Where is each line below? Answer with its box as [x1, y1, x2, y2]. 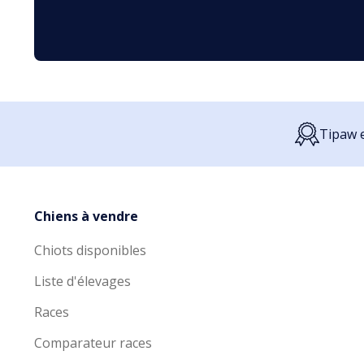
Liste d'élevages [34, 272, 131, 291]
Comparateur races [34, 334, 152, 353]
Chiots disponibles [34, 241, 146, 260]
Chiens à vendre [34, 207, 138, 226]
